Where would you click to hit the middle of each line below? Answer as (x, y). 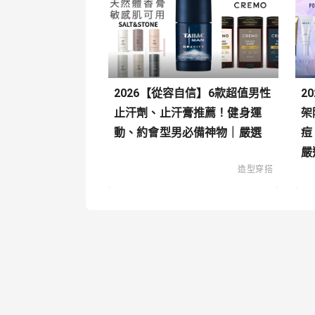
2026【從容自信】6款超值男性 (193, 94)
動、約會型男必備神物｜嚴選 (188, 133)
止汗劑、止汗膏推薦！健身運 (188, 113)
